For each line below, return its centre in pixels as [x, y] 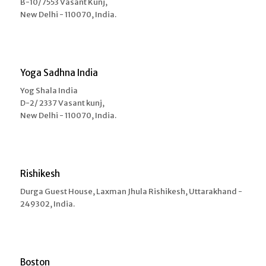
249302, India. [47, 204]
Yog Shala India [49, 91]
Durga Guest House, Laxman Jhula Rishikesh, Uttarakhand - [131, 192]
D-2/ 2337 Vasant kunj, [62, 103]
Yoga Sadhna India [59, 73]
